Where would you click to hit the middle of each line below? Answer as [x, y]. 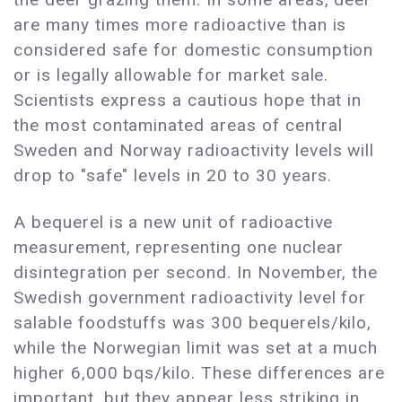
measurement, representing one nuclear [179, 248]
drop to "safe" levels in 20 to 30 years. [173, 176]
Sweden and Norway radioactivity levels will [194, 151]
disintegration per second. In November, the [196, 273]
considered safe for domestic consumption [194, 50]
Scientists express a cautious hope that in [188, 100]
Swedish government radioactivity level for [190, 298]
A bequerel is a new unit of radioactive [174, 223]
